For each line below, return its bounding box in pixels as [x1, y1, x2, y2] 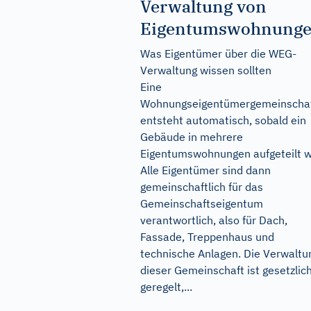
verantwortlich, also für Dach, [140, 213, 287, 227]
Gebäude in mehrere [140, 130, 243, 144]
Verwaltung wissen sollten [140, 63, 271, 77]
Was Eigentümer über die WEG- [140, 47, 296, 60]
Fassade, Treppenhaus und [140, 230, 274, 244]
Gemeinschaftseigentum [140, 196, 263, 210]
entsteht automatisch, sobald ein [140, 113, 306, 127]
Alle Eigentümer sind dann [140, 163, 271, 177]
